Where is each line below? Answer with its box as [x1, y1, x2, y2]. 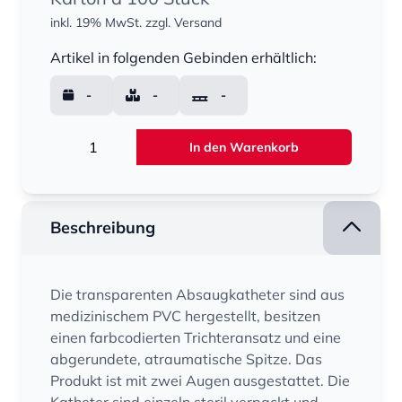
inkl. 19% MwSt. [50, 14, 142, 31]
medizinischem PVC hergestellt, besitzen [50, 307, 320, 325]
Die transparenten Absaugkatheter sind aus [50, 285, 345, 303]
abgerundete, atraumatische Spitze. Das [50, 350, 322, 368]
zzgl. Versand [145, 14, 222, 31]
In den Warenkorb [189, 139, 299, 155]
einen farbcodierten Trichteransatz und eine [50, 328, 341, 346]
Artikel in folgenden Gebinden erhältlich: [50, 48, 317, 66]
